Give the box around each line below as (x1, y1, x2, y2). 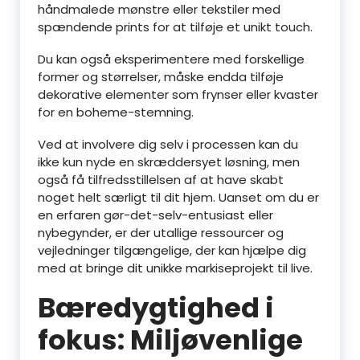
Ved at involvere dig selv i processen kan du (38, 136, 298, 153)
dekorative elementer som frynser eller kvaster (38, 86, 318, 103)
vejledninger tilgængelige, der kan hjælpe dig (38, 242, 306, 259)
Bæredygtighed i (38, 288, 274, 327)
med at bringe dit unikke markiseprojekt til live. (38, 260, 313, 276)
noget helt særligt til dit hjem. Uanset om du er (38, 189, 319, 206)
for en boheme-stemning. (38, 104, 194, 121)
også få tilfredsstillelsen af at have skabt (38, 171, 284, 188)
